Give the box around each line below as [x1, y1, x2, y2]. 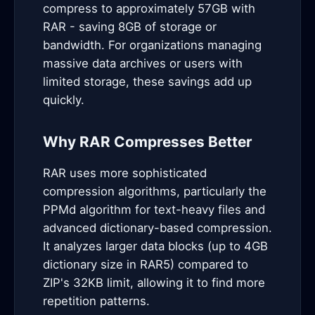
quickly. [43, 93, 84, 107]
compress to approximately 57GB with [43, 1, 255, 15]
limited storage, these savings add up [43, 75, 252, 89]
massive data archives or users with [43, 56, 243, 70]
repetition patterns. [43, 294, 150, 308]
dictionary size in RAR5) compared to [43, 257, 248, 271]
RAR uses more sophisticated [43, 166, 207, 180]
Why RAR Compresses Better [43, 133, 252, 150]
